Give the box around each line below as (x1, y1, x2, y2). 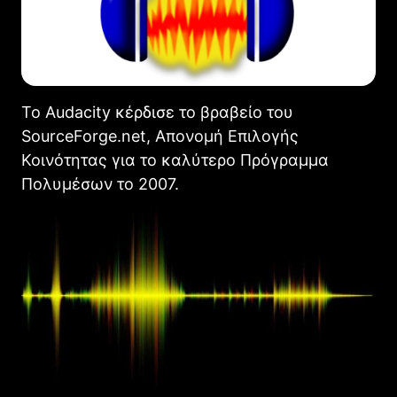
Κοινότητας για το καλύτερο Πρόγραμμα (21, 150, 329, 169)
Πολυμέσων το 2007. (21, 174, 179, 193)
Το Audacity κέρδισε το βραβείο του (21, 102, 293, 121)
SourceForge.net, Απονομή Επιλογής (21, 126, 299, 145)
